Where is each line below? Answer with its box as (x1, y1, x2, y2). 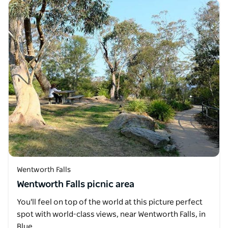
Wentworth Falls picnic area (17, 180, 134, 189)
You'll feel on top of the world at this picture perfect (17, 198, 203, 206)
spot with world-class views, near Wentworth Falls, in (17, 211, 206, 218)
